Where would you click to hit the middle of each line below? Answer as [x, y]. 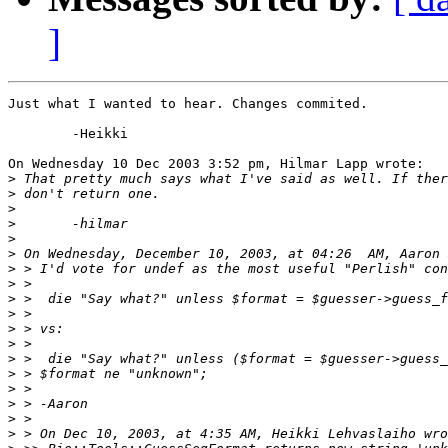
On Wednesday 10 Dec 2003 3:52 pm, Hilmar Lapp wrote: [216, 164]
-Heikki [40, 134]
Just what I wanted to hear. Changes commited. [188, 104]
